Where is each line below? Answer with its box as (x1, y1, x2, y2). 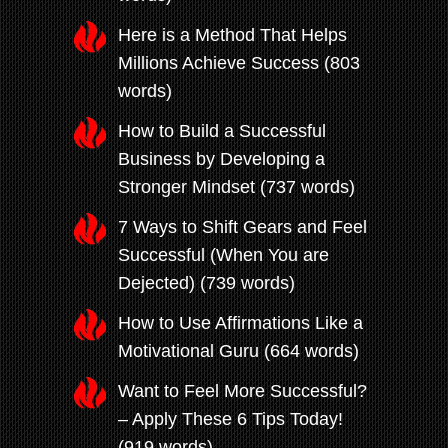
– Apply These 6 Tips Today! (118, 409, 343, 430)
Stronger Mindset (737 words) (118, 177, 355, 198)
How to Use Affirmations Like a (118, 313, 363, 334)
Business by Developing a (118, 149, 325, 170)
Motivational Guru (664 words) (118, 341, 359, 362)
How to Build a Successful (118, 121, 326, 142)
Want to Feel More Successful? (118, 381, 367, 402)
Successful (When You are (118, 245, 329, 266)
